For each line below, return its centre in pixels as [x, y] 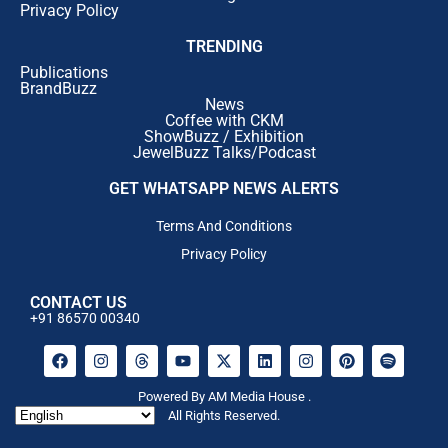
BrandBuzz [58, 89]
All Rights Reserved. [224, 416]
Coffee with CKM [224, 121]
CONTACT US [78, 303]
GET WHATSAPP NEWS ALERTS [224, 189]
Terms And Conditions [224, 226]
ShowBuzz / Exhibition [224, 137]
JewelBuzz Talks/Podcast [224, 153]
